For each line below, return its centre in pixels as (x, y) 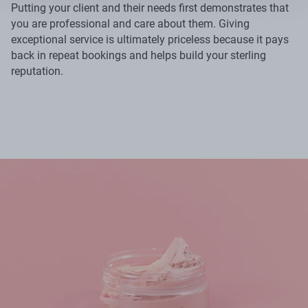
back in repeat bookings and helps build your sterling (139, 55)
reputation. (37, 71)
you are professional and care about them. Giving (130, 23)
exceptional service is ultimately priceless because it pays (150, 39)
